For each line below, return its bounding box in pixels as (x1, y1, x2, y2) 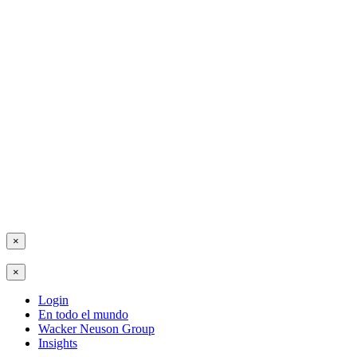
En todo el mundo (38, 307, 128, 321)
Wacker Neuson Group (38, 321, 155, 335)
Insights (38, 335, 77, 350)
